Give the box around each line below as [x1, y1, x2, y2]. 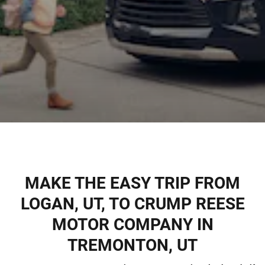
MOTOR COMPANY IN [51, 215, 214, 234]
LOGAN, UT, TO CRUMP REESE [20, 194, 245, 214]
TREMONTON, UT [67, 235, 198, 255]
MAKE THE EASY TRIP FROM [25, 173, 240, 193]
